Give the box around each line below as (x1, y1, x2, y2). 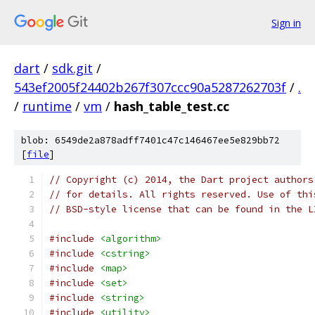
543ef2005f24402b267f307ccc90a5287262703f (14, 79, 286, 96)
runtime (22, 98, 72, 115)
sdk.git (52, 60, 93, 77)
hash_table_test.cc (114, 98, 229, 115)
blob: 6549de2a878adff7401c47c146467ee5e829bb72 (21, 134, 280, 146)
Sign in (271, 15, 301, 30)
